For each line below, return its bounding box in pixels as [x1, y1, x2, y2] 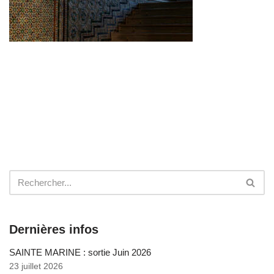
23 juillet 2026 [9, 261, 63, 271]
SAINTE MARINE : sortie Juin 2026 [9, 246, 151, 257]
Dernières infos [9, 222, 98, 236]
